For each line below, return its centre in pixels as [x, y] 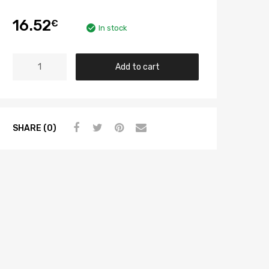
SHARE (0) [35, 128]
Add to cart [137, 66]
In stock [113, 28]
